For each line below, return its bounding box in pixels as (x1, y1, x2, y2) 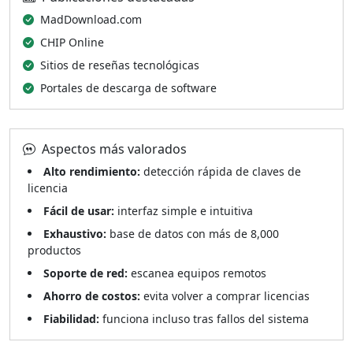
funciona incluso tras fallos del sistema (99, 311, 309, 326)
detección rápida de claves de (140, 164, 301, 179)
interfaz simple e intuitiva (114, 203, 253, 218)
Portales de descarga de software (40, 80, 217, 95)
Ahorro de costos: (43, 288, 140, 303)
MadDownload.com (40, 12, 142, 27)
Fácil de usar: (43, 203, 114, 218)
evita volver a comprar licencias (140, 288, 310, 303)
